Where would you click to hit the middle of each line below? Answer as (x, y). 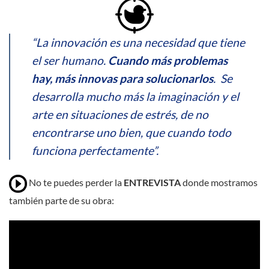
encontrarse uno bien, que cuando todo (131, 132)
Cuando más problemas (168, 60)
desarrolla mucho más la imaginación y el (135, 96)
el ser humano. (70, 60)
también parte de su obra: (62, 200)
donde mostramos (220, 182)
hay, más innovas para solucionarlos (122, 78)
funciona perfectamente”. (95, 150)
